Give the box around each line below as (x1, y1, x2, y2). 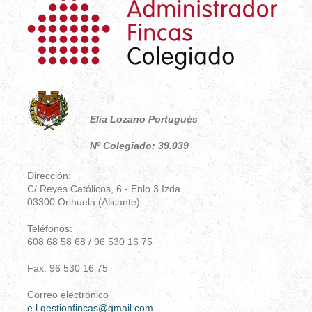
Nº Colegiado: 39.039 (90, 139, 189, 151)
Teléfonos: (27, 222, 72, 234)
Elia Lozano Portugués (90, 113, 198, 125)
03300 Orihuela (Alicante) (27, 196, 140, 208)
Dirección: (27, 169, 71, 181)
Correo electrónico (27, 288, 109, 300)
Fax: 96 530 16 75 (27, 262, 108, 274)
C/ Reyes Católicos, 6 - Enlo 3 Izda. (27, 182, 183, 194)
